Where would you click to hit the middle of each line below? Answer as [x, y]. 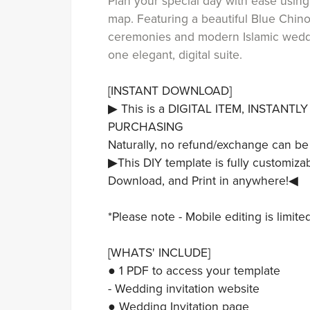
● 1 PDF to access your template [194, 271]
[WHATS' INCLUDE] [159, 253]
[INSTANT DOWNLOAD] [170, 91]
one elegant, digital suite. [175, 55]
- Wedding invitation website [183, 289]
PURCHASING [145, 127]
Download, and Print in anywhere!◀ [203, 181]
